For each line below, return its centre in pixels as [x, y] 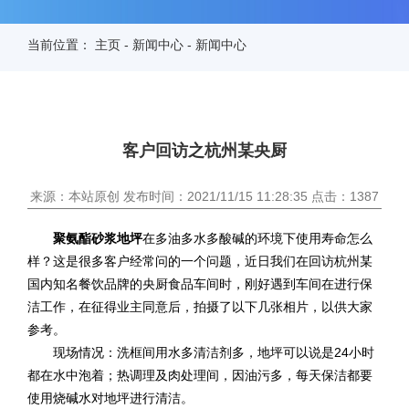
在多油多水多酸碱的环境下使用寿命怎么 [257, 238]
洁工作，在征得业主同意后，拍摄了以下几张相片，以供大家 [200, 306]
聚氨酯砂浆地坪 [96, 238]
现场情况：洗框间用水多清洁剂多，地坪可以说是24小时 [201, 352]
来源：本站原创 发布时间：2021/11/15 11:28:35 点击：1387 [204, 196]
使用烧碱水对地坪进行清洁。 [110, 398]
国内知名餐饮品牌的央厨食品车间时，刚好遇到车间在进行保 [200, 283]
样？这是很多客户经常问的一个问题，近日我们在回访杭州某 [200, 261]
